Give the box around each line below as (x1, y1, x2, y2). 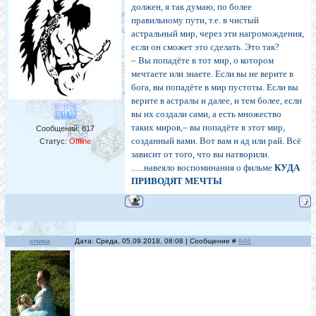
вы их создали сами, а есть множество (131, 109, 281, 120)
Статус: (39, 137, 69, 146)
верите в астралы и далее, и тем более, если (131, 95, 302, 107)
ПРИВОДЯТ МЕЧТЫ (131, 176, 222, 187)
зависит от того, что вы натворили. (131, 149, 269, 160)
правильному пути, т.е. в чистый (131, 15, 259, 26)
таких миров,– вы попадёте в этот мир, (131, 122, 285, 133)
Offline (68, 137, 91, 146)
